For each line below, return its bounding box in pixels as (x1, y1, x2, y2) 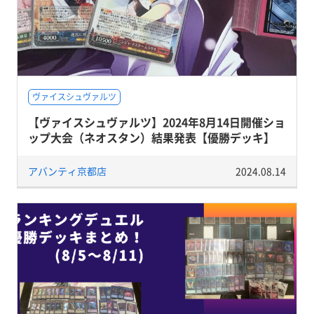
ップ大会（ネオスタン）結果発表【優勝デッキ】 (27, 129, 275, 146)
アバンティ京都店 (27, 164, 107, 178)
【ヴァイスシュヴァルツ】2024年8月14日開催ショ (27, 114, 285, 130)
